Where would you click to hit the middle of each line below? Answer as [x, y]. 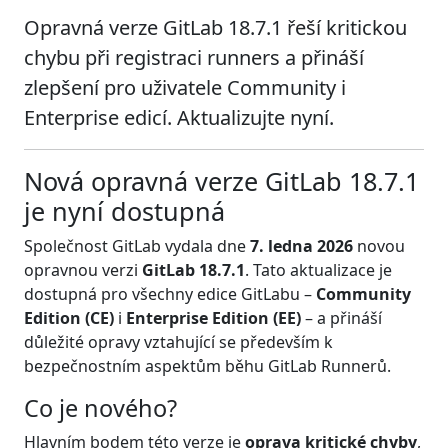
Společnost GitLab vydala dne [137, 245]
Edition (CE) [69, 317]
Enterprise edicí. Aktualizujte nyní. [179, 117]
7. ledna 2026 [301, 245]
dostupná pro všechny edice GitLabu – [170, 293]
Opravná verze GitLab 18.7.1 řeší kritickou [215, 27]
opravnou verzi [83, 269]
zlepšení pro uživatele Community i [185, 87]
